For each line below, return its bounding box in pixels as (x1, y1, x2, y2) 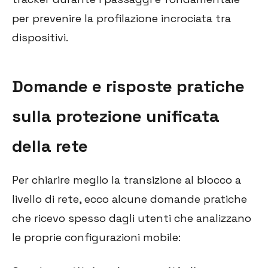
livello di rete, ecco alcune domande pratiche (12, 192, 247, 206)
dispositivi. (12, 31, 68, 45)
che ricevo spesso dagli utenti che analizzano (12, 211, 251, 226)
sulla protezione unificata (12, 105, 220, 127)
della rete (12, 135, 88, 157)
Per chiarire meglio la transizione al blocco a (12, 173, 241, 187)
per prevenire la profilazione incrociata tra (12, 11, 231, 26)
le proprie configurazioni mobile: (12, 230, 181, 245)
